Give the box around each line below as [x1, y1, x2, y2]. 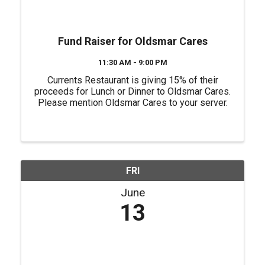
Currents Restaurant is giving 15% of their [47, 75, 218, 86]
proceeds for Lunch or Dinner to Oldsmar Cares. [34, 86, 231, 97]
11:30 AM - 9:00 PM [98, 58, 167, 67]
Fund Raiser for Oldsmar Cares [57, 35, 208, 47]
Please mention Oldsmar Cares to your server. [37, 97, 228, 108]
